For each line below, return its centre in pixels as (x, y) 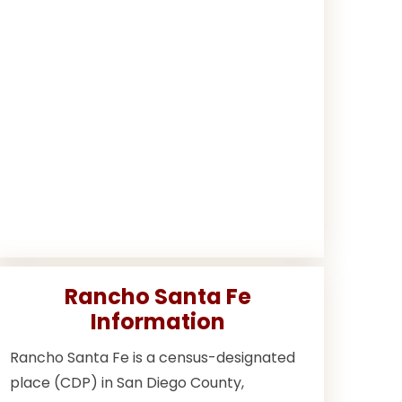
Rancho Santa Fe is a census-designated (153, 358)
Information (158, 322)
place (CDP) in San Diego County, (127, 383)
